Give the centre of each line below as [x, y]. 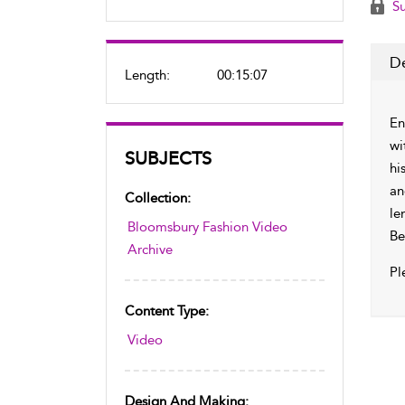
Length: [147, 75]
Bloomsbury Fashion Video [207, 227]
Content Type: [167, 311]
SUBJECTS [168, 158]
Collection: [158, 198]
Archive [150, 250]
